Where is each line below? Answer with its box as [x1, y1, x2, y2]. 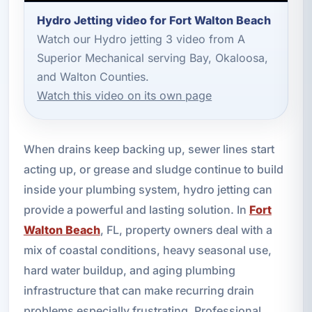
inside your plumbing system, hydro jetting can [23, 182, 272, 196]
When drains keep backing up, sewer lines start [23, 141, 274, 156]
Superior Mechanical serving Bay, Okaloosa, [37, 51, 269, 65]
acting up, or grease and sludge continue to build [23, 162, 283, 176]
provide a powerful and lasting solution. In [23, 202, 249, 217]
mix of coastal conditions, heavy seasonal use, [23, 242, 272, 257]
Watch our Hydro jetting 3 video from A [37, 32, 246, 47]
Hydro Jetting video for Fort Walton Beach [37, 13, 272, 27]
